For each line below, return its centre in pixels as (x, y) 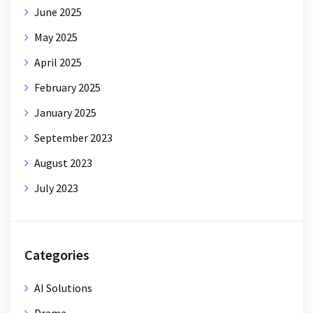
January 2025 (65, 112)
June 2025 (58, 12)
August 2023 (63, 162)
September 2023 (73, 137)
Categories (57, 254)
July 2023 (56, 188)
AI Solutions (63, 287)
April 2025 (58, 62)
